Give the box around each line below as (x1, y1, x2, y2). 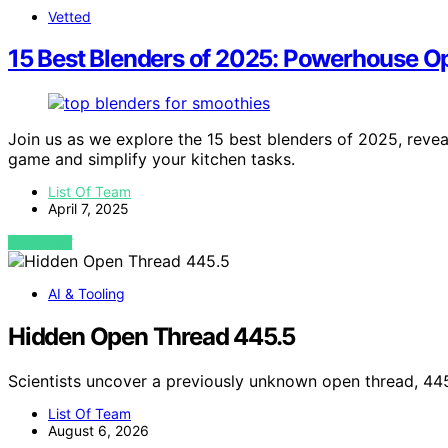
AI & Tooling (48, 285, 125, 303)
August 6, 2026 (48, 422, 149, 440)
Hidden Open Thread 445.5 (8, 322, 296, 352)
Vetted (48, 7, 91, 25)
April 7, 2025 (48, 200, 129, 218)
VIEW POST (8, 235, 73, 251)
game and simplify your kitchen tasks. (8, 149, 295, 170)
